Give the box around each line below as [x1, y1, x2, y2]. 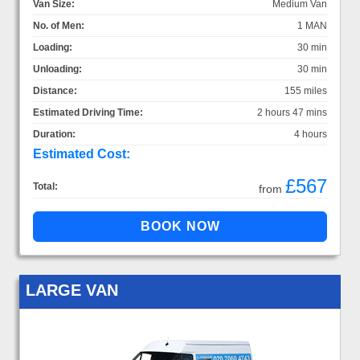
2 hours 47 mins [257, 106, 327, 118]
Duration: [33, 128, 76, 140]
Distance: [33, 84, 77, 96]
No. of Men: [33, 19, 84, 31]
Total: [33, 180, 58, 192]
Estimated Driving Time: [33, 106, 143, 118]
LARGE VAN [26, 280, 118, 299]
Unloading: [33, 63, 82, 75]
